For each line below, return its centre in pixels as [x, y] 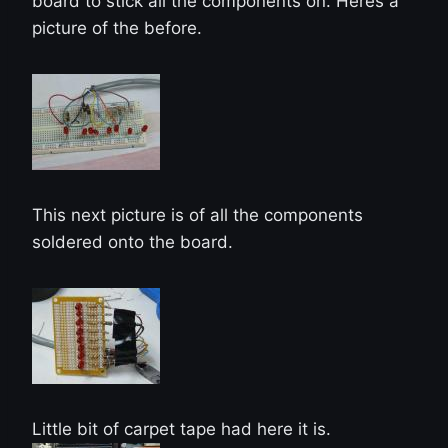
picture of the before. [117, 27]
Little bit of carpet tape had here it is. [181, 428]
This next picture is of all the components [197, 214]
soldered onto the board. [132, 241]
